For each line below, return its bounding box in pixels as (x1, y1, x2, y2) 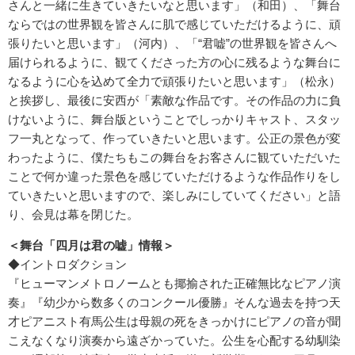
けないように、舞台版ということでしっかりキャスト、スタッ (8, 113, 341, 127)
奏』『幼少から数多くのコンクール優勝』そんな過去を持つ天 (8, 296, 341, 310)
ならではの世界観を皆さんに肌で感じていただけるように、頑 (8, 17, 341, 32)
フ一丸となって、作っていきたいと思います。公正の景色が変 (8, 132, 341, 146)
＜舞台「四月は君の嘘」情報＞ (8, 239, 174, 253)
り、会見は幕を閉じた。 (8, 208, 139, 222)
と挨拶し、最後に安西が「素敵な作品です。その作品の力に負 (8, 94, 341, 108)
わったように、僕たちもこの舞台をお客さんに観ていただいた (8, 151, 341, 165)
